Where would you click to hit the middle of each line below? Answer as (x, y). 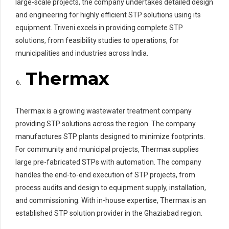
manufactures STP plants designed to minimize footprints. (110, 136)
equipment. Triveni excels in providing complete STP (99, 27)
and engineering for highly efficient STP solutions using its (108, 15)
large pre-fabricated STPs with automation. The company (108, 162)
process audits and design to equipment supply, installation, (111, 187)
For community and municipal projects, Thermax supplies (107, 149)
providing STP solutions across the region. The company (106, 123)
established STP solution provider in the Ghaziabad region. (109, 213)
